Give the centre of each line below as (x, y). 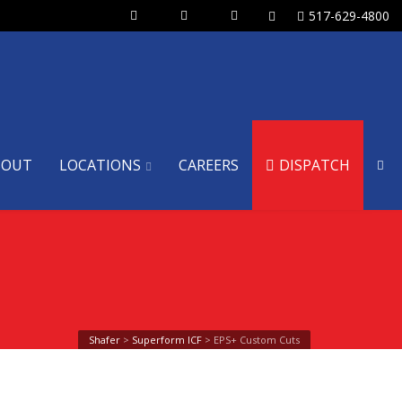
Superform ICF (167, 340)
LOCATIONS (100, 165)
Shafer (105, 340)
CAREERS (209, 165)
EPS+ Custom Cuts (257, 340)
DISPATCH (315, 165)
